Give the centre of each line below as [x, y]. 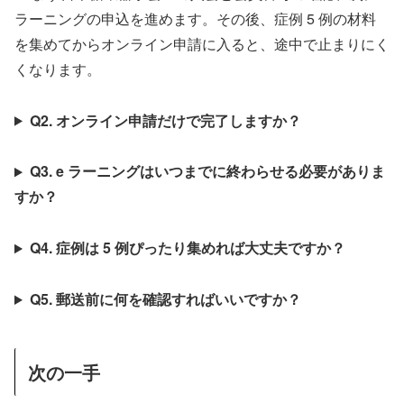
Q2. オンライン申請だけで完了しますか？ [165, 120]
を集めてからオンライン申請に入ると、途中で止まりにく [202, 43]
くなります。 [58, 69]
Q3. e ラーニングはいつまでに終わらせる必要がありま [207, 171]
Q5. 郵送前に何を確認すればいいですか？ [165, 299]
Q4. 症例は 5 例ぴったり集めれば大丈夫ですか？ [187, 248]
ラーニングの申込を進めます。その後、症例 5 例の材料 [195, 18]
